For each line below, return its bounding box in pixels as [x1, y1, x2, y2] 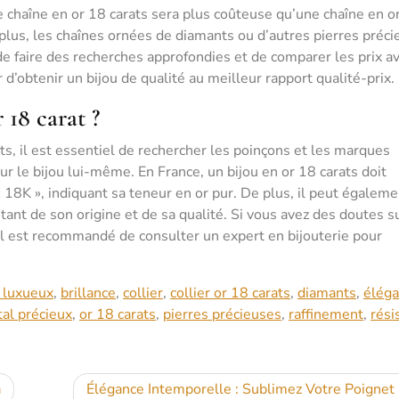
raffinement [289, 305, 363, 324]
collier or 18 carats [170, 283, 290, 303]
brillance [61, 283, 116, 303]
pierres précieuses [163, 305, 281, 324]
